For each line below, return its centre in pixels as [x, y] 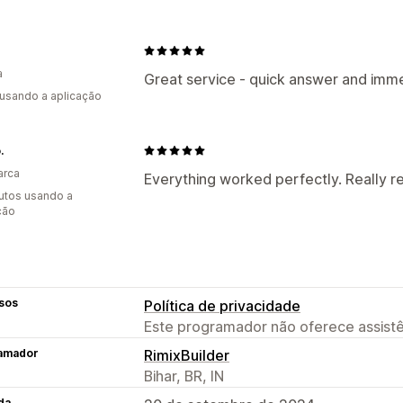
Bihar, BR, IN [184, 376]
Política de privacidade [222, 305]
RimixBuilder [187, 355]
